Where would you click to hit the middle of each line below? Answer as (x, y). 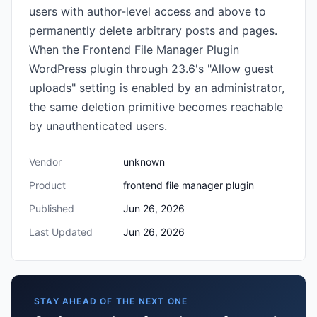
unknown (144, 162)
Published (52, 208)
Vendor (45, 162)
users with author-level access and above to (148, 11)
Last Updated (61, 232)
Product (47, 185)
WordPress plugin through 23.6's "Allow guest (151, 69)
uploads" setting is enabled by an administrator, (157, 88)
